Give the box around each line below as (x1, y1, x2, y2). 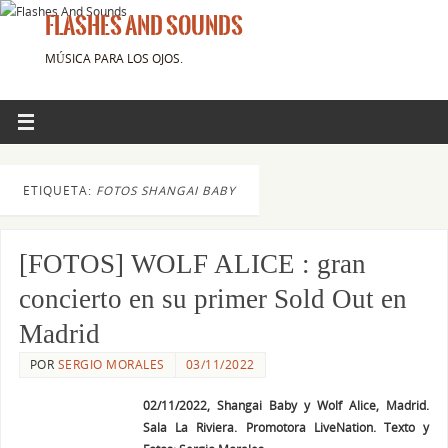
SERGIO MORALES (57, 356, 165, 374)
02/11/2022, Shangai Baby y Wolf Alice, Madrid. (142, 397, 430, 414)
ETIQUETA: (23, 182, 96, 198)
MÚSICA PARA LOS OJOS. (45, 50, 183, 66)
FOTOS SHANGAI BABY (96, 182, 236, 198)
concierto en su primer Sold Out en (18, 284, 407, 315)
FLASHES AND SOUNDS (45, 14, 243, 38)
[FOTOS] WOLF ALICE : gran (18, 249, 366, 280)
